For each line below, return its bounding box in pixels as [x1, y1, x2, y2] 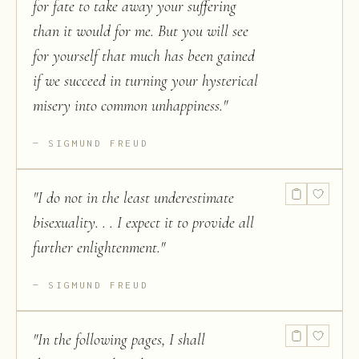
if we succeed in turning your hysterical [33, 71, 258, 91]
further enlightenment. [33, 238, 160, 258]
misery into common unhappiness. [33, 96, 223, 116]
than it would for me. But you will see [33, 22, 248, 42]
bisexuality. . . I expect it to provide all [33, 213, 254, 233]
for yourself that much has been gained [33, 46, 255, 67]
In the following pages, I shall [38, 330, 205, 350]
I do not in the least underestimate [38, 188, 234, 208]
